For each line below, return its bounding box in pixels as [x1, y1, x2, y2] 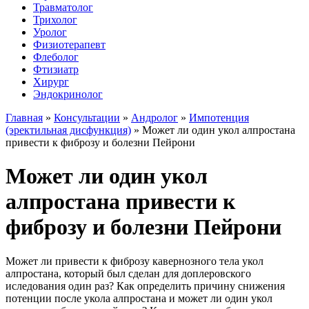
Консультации [54, 112, 120, 123]
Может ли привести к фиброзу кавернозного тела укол [6, 255, 263, 267]
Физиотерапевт [33, 39, 106, 50]
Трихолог [33, 14, 77, 26]
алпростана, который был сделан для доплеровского [6, 267, 251, 279]
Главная [6, 112, 43, 123]
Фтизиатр [33, 63, 79, 75]
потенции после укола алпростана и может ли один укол [6, 292, 272, 304]
